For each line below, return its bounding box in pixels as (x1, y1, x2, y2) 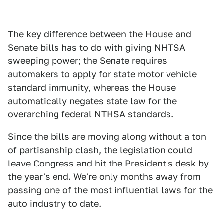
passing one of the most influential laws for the (8, 185, 213, 195)
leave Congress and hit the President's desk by (8, 158, 209, 168)
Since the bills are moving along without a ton (8, 131, 206, 142)
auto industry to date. (8, 198, 101, 209)
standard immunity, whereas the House (8, 82, 176, 93)
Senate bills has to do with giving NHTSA (8, 42, 185, 53)
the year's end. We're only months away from (8, 171, 201, 182)
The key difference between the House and (8, 29, 191, 39)
